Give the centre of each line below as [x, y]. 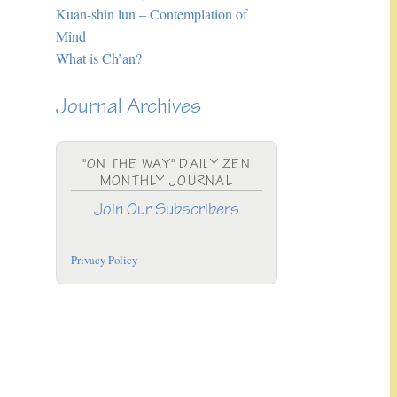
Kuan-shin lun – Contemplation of [151, 13]
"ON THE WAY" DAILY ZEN [166, 165]
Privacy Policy [104, 259]
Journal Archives [128, 107]
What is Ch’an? [98, 58]
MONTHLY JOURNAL [166, 182]
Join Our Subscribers [166, 210]
